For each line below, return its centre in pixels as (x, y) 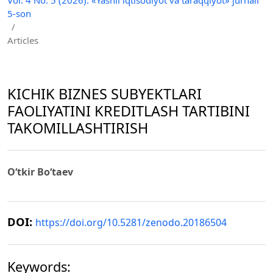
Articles (23, 40)
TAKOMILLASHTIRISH (78, 128)
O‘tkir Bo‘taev (40, 172)
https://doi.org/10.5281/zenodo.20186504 (131, 223)
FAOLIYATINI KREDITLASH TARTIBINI (129, 111)
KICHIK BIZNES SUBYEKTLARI (105, 94)
